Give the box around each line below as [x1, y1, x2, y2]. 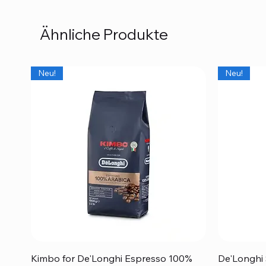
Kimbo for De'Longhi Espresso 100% [30, 252, 192, 265]
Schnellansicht [90, 251, 147, 262]
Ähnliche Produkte [39, 25, 168, 44]
